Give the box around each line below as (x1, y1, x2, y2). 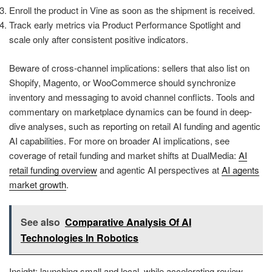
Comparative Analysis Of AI (65, 215, 191, 229)
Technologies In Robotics (21, 231, 138, 245)
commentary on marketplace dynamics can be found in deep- (9, 104, 252, 118)
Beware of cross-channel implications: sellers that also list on (9, 61, 250, 74)
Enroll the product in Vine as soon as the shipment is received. (9, 4, 255, 17)
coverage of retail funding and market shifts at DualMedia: (9, 148, 239, 161)
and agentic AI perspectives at (97, 163, 222, 176)
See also (21, 215, 60, 229)
